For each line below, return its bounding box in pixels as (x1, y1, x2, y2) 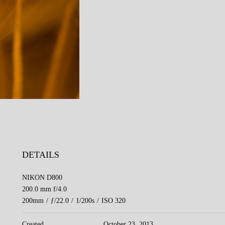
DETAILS (22, 150, 59, 160)
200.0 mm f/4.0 (22, 185, 67, 193)
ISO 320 (101, 197, 126, 204)
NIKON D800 (22, 174, 62, 181)
